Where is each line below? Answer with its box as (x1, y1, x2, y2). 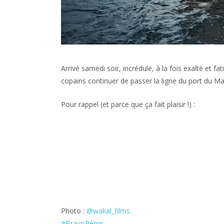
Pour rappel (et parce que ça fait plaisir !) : (61, 99, 195, 109)
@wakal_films (86, 205, 130, 215)
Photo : (61, 205, 86, 215)
